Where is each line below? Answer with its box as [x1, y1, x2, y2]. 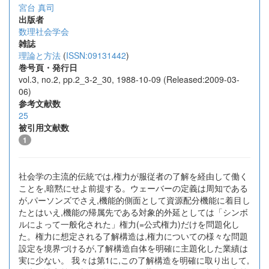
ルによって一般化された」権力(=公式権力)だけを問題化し [19, 218, 240, 230]
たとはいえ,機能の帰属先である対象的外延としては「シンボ [19, 206, 248, 218]
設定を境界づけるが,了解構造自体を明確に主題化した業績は [19, 242, 248, 254]
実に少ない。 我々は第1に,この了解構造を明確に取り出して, [19, 254, 249, 266]
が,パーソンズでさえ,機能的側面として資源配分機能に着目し [19, 194, 250, 206]
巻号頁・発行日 [19, 61, 77, 73]
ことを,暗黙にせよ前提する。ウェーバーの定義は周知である [19, 182, 248, 194]
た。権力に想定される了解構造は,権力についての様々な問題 [19, 230, 248, 242]
